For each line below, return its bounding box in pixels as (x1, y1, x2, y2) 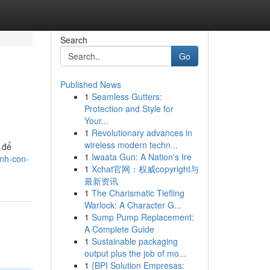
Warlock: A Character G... (84, 199, 181, 211)
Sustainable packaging (91, 235, 178, 247)
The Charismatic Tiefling (91, 187, 184, 199)
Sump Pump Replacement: (91, 211, 194, 223)
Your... (84, 115, 108, 127)
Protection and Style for (84, 102, 174, 115)
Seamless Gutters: (91, 90, 162, 102)
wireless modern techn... (84, 139, 178, 151)
